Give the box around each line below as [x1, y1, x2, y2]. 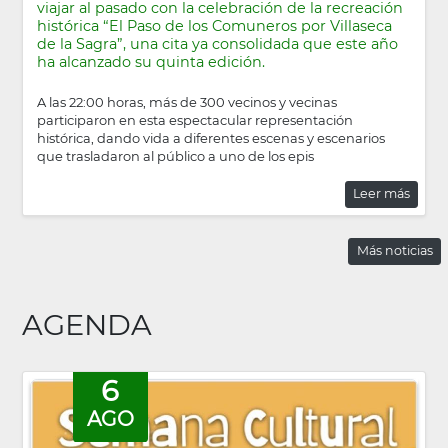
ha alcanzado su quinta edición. [36, 53, 265, 72]
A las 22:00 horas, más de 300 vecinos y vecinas [36, 93, 337, 110]
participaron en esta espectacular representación [36, 111, 353, 128]
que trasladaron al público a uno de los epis [36, 147, 314, 164]
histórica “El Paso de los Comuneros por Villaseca [36, 17, 392, 36]
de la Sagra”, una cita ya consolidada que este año [36, 35, 398, 54]
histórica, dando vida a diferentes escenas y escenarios [36, 129, 385, 146]
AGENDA [22, 306, 153, 342]
